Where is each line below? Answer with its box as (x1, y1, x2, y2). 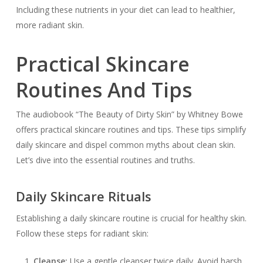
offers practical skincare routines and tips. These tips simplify (15, 123, 246, 135)
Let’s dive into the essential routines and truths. (15, 154, 195, 166)
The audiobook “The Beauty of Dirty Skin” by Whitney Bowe (15, 108, 243, 120)
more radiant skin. (15, 19, 84, 31)
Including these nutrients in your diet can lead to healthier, (15, 4, 235, 15)
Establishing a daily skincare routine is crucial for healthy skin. (15, 212, 247, 224)
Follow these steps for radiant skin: (15, 227, 149, 239)
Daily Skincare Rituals (15, 187, 151, 205)
